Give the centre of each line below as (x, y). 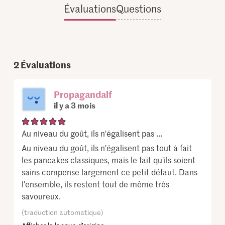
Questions (138, 8)
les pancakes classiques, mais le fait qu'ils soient (109, 159)
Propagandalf (83, 94)
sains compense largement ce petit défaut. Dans (110, 172)
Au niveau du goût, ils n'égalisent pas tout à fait (107, 147)
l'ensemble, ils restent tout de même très (96, 184)
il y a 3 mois (75, 105)
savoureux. (41, 196)
